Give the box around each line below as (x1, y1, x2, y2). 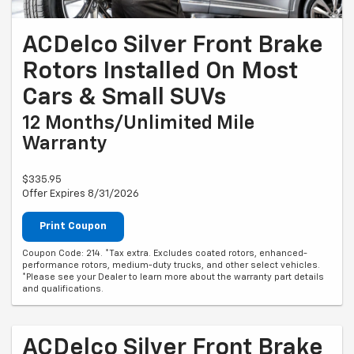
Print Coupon (40, 221, 107, 232)
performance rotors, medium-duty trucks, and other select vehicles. (22, 260, 320, 269)
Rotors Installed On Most (22, 60, 298, 85)
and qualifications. (22, 284, 104, 293)
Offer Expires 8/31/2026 (22, 189, 139, 200)
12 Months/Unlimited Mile (22, 114, 254, 134)
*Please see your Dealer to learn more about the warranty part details (22, 272, 324, 281)
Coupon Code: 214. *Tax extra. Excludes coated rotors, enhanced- (22, 248, 307, 258)
